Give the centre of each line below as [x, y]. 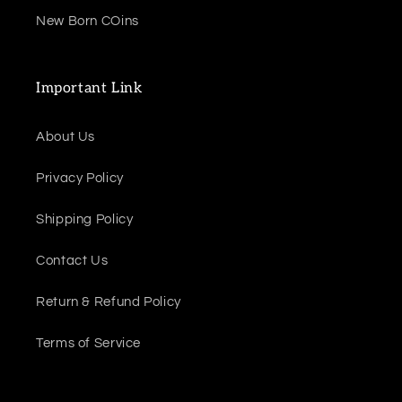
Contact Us [72, 261]
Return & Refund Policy [109, 302]
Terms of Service [89, 344]
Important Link [89, 88]
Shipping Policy [85, 220]
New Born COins [87, 22]
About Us [66, 137]
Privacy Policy [80, 179]
